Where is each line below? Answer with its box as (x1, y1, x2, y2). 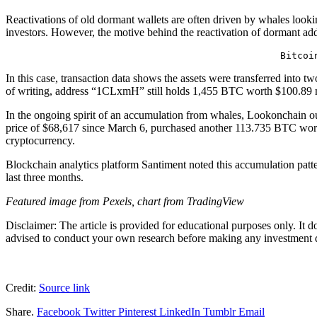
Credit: (6, 282, 39, 294)
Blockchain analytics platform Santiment (6, 158, 189, 171)
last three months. (6, 171, 86, 184)
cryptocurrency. (6, 134, 75, 147)
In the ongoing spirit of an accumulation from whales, (6, 109, 247, 122)
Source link (39, 282, 90, 294)
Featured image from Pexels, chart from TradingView (6, 195, 244, 208)
